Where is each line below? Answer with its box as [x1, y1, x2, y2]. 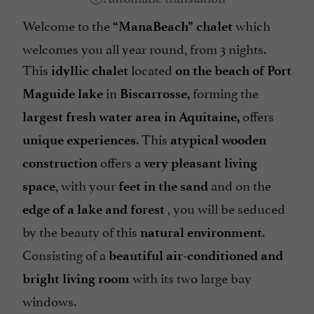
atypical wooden [170, 131, 266, 148]
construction [22, 154, 97, 171]
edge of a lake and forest [22, 200, 165, 217]
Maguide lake [22, 85, 103, 102]
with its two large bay [130, 266, 252, 287]
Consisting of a [22, 243, 109, 264]
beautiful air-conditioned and [109, 247, 283, 264]
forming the [193, 81, 259, 102]
